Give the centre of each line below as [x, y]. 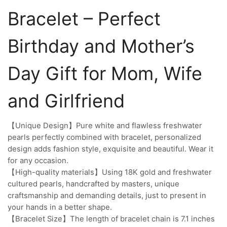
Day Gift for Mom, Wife [105, 73]
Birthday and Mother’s [101, 46]
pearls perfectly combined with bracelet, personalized [104, 137]
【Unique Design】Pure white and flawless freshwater [105, 125]
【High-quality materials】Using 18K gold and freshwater [110, 172]
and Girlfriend [66, 101]
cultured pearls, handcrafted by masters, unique [93, 184]
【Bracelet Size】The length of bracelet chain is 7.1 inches [111, 219]
